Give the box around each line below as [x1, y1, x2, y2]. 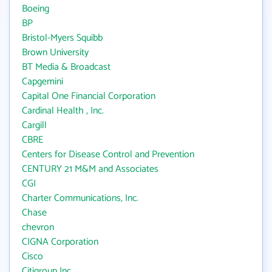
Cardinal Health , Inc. [22, 103, 104, 119]
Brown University [22, 44, 89, 61]
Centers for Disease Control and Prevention [22, 146, 194, 163]
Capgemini [22, 73, 63, 90]
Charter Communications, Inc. [22, 190, 138, 206]
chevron [22, 219, 54, 236]
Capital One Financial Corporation [22, 88, 155, 104]
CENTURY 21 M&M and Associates [22, 161, 158, 177]
